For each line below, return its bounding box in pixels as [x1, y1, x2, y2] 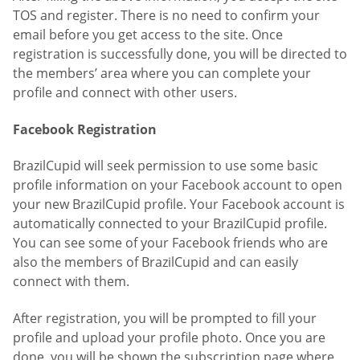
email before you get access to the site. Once [13, 26, 283, 44]
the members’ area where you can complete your [13, 64, 311, 83]
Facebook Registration [13, 120, 157, 138]
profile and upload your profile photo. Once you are [13, 328, 325, 346]
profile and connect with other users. [13, 84, 237, 102]
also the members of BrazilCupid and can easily [13, 253, 298, 272]
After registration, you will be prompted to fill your [13, 309, 317, 327]
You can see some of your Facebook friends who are [13, 234, 328, 252]
